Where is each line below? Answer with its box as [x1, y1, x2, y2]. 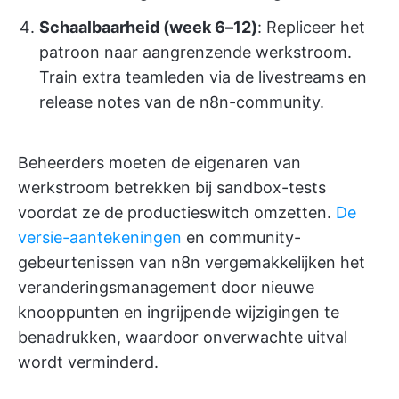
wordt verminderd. [18, 352, 159, 371]
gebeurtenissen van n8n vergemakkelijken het [18, 252, 365, 272]
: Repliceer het [257, 17, 365, 37]
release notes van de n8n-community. [39, 92, 324, 111]
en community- [182, 227, 301, 247]
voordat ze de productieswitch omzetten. [18, 202, 336, 222]
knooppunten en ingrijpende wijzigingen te [18, 302, 339, 322]
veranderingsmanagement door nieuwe [18, 277, 314, 297]
